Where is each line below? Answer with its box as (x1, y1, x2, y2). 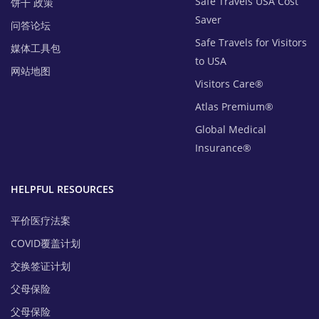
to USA (195, 54, 227, 68)
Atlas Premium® (195, 100, 274, 114)
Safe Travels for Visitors (195, 36, 308, 50)
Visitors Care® (195, 77, 264, 91)
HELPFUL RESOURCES (11, 182, 114, 197)
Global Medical (195, 122, 267, 137)
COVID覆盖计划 (11, 236, 80, 251)
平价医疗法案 (11, 214, 70, 228)
